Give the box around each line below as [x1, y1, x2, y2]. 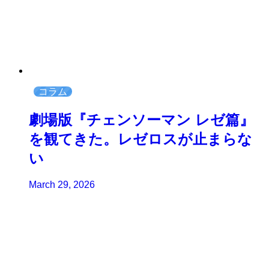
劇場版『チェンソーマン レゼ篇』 [29, 111, 254, 128]
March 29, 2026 [29, 180, 95, 190]
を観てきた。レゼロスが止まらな [29, 130, 252, 147]
